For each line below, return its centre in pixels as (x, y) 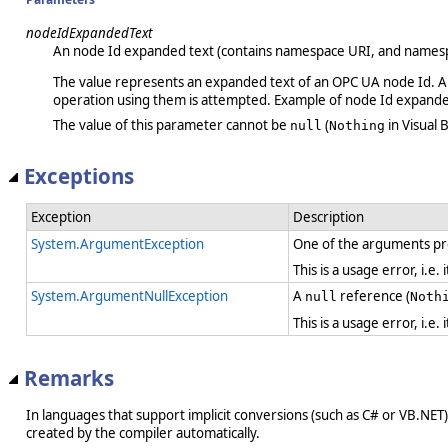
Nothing (356, 126)
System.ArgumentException (117, 244)
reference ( (373, 296)
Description (328, 217)
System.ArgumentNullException (129, 296)
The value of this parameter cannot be (171, 125)
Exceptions (79, 176)
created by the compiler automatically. (143, 432)
